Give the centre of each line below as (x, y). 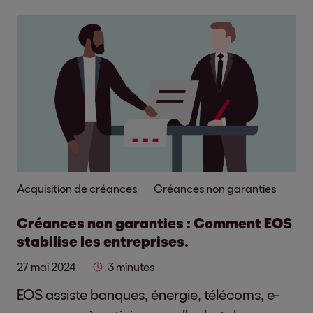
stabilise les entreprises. (103, 241)
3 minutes (131, 267)
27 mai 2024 (46, 267)
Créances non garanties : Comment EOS (154, 223)
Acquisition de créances (77, 188)
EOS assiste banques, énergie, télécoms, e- (148, 294)
